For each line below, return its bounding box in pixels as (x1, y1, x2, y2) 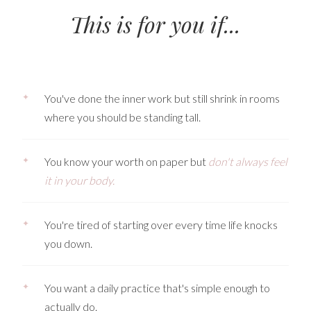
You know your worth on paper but (44, 155, 208, 169)
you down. (44, 237, 92, 251)
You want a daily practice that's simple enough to (44, 281, 270, 295)
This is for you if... (70, 9, 241, 40)
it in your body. (44, 174, 115, 187)
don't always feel (208, 155, 287, 169)
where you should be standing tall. (44, 110, 201, 124)
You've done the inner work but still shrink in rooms (44, 92, 280, 106)
